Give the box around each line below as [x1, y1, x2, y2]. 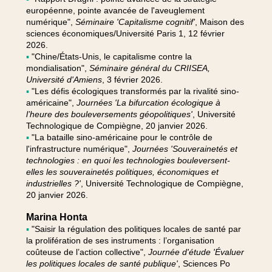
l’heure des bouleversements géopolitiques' [25, 109, 192, 119]
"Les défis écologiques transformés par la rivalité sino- [31, 86, 239, 96]
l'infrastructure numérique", [25, 143, 132, 154]
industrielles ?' [25, 178, 81, 188]
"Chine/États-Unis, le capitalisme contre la [31, 51, 192, 61]
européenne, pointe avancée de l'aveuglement [25, 5, 205, 15]
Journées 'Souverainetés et [132, 143, 237, 154]
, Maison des [194, 16, 244, 27]
